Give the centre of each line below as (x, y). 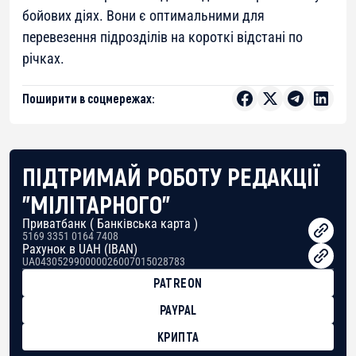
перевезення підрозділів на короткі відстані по (163, 37)
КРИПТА (178, 337)
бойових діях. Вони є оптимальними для (143, 16)
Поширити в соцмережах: (88, 99)
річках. (43, 59)
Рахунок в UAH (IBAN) (80, 250)
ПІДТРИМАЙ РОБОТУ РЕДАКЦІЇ (171, 176)
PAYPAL (178, 310)
